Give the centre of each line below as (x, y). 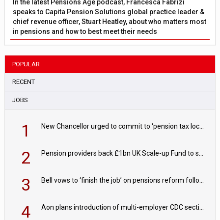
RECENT (24, 82)
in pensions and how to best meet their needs (85, 31)
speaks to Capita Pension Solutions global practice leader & (109, 12)
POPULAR (26, 64)
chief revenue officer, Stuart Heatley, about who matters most (110, 21)
